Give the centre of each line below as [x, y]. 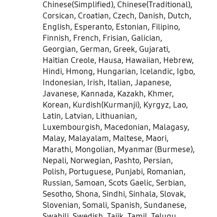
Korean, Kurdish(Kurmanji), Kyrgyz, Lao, [116, 105]
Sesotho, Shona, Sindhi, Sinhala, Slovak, [115, 194]
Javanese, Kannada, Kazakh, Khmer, [108, 94]
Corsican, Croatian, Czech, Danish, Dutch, [117, 16]
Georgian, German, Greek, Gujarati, [107, 49]
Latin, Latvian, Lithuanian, [90, 116]
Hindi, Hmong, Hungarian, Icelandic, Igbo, [119, 72]
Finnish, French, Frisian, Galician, [103, 38]
